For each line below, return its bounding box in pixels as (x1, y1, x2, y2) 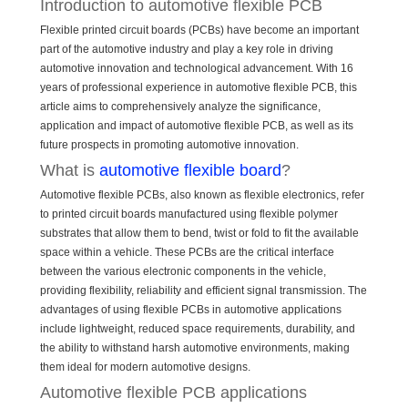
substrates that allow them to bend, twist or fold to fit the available (40, 227, 359, 240)
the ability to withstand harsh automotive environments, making (40, 342, 350, 355)
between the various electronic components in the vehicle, (40, 265, 326, 279)
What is (40, 161, 99, 180)
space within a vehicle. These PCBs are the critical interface (40, 246, 334, 260)
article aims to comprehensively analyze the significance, (40, 100, 321, 114)
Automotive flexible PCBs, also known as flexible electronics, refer (40, 189, 364, 202)
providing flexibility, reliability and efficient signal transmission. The (40, 284, 367, 298)
